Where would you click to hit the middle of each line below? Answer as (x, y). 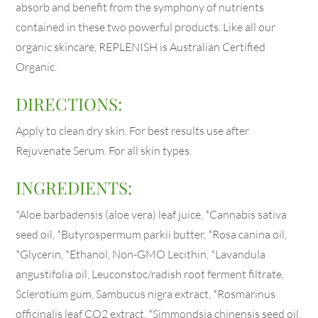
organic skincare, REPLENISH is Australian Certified (141, 46)
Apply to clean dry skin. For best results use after (133, 130)
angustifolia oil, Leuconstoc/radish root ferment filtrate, (150, 274)
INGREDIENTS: (74, 187)
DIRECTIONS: (69, 103)
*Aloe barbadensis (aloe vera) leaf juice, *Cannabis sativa (152, 214)
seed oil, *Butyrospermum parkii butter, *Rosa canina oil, (152, 234)
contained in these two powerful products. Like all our (146, 27)
